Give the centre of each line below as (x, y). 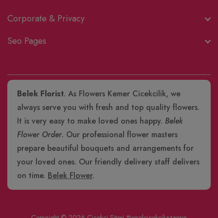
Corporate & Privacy (46, 18)
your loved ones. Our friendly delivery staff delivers (108, 162)
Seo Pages (27, 41)
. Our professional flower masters (120, 135)
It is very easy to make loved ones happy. (91, 121)
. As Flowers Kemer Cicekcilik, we (122, 94)
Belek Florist (40, 94)
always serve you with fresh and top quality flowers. (108, 107)
